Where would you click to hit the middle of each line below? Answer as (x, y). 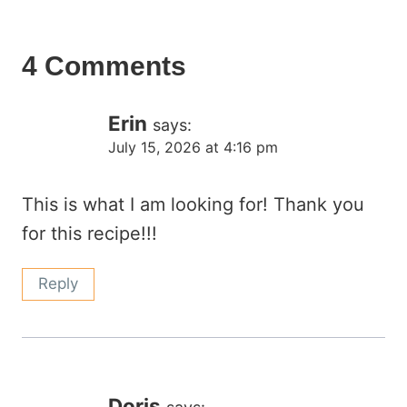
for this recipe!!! (89, 233)
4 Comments (104, 65)
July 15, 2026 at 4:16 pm (193, 147)
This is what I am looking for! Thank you (193, 204)
